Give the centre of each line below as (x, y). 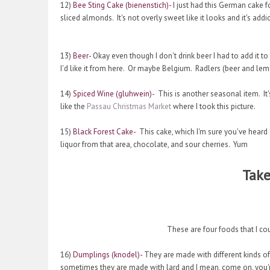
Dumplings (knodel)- (108, 255)
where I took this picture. (214, 107)
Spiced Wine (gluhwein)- (114, 94)
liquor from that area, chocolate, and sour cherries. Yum (154, 145)
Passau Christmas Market (130, 107)
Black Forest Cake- (104, 132)
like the (74, 107)
